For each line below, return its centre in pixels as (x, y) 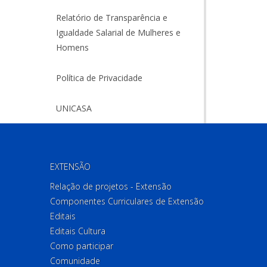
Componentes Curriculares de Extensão (127, 201)
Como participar (81, 246)
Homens (72, 47)
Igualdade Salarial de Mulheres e (118, 32)
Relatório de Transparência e (111, 18)
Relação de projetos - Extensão (111, 186)
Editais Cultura (77, 231)
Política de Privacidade (99, 78)
